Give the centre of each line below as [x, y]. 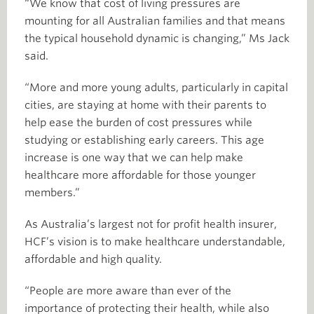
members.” [52, 193]
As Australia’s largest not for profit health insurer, [151, 224]
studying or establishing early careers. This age [144, 140]
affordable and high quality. [93, 259]
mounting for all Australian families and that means [155, 21]
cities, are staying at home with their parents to [145, 105]
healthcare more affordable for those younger [140, 175]
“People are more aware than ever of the [128, 291]
